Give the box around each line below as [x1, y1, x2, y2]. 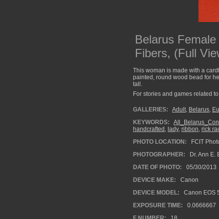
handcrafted [133, 126, 165, 132]
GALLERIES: [133, 106, 168, 113]
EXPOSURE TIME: [133, 202, 183, 209]
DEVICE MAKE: [133, 176, 176, 183]
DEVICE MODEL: [133, 189, 179, 196]
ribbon [181, 126, 198, 132]
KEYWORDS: [133, 119, 170, 126]
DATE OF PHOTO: [133, 164, 182, 171]
